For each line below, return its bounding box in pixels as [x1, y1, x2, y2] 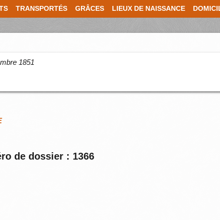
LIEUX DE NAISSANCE [112, 5, 185, 12]
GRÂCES [75, 5, 104, 12]
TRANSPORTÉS [16, 5, 67, 12]
